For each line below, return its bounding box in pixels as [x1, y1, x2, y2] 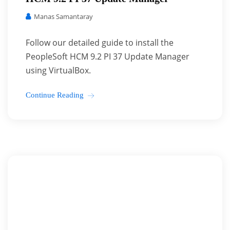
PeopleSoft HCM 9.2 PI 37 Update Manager [26, 51, 189, 62]
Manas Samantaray [32, 12, 93, 21]
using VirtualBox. [26, 65, 91, 76]
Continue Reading [26, 91, 84, 99]
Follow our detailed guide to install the [26, 37, 174, 48]
